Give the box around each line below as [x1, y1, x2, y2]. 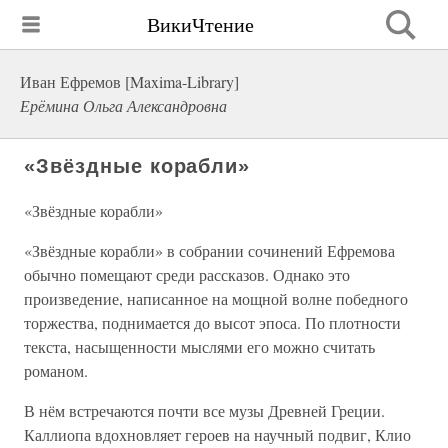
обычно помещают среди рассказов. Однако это [24, 264, 350, 285]
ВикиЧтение [147, 10, 254, 38]
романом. [24, 360, 88, 381]
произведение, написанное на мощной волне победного [24, 288, 408, 309]
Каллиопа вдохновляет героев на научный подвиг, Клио [24, 424, 411, 445]
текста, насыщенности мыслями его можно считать [24, 336, 375, 357]
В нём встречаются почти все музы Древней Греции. [24, 400, 385, 421]
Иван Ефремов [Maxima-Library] [20, 71, 239, 92]
